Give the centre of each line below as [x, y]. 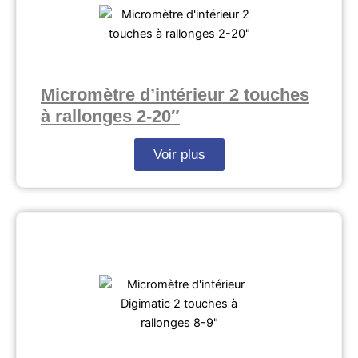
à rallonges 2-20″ [110, 117]
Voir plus [179, 155]
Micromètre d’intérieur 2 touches [175, 95]
